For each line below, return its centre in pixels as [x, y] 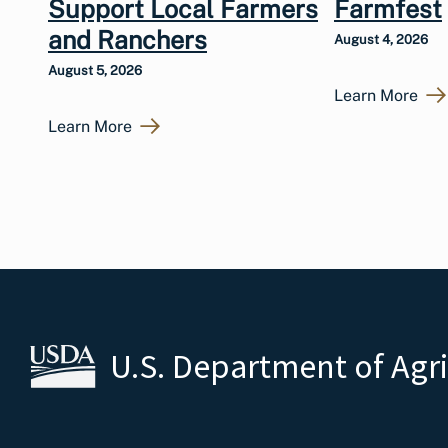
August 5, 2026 [95, 70]
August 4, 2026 [381, 39]
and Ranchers [127, 39]
